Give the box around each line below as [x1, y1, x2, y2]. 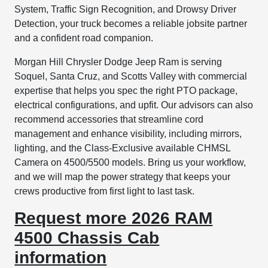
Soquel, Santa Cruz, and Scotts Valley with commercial [14, 71, 248, 81]
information [14, 248, 107, 267]
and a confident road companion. [14, 32, 154, 43]
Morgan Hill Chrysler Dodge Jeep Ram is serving [14, 56, 223, 67]
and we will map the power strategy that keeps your [14, 171, 231, 182]
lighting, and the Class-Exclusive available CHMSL [14, 142, 231, 153]
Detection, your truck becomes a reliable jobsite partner [14, 18, 248, 29]
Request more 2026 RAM [14, 208, 213, 227]
